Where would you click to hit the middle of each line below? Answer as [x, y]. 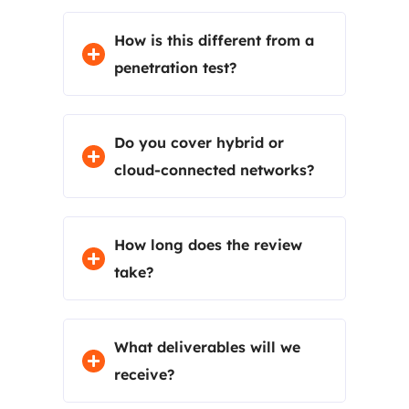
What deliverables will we [207, 347]
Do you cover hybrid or [199, 142]
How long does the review [208, 245]
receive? [144, 374]
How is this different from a [214, 40]
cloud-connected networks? [214, 170]
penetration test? [175, 68]
